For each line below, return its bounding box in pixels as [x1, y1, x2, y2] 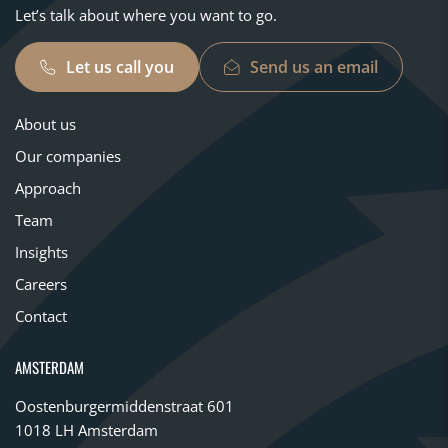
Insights [15, 242, 68, 262]
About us [15, 114, 76, 134]
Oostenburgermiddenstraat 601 [15, 396, 234, 416]
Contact [15, 306, 67, 326]
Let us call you [66, 56, 174, 78]
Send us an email [250, 56, 378, 78]
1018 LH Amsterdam [15, 420, 158, 440]
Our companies [15, 146, 121, 166]
